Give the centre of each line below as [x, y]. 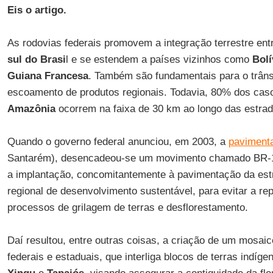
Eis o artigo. [37, 10]
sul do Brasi [36, 59]
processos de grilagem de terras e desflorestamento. [127, 207]
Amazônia [31, 109]
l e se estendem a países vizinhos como [159, 59]
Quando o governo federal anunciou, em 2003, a [118, 142]
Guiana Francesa [48, 76]
